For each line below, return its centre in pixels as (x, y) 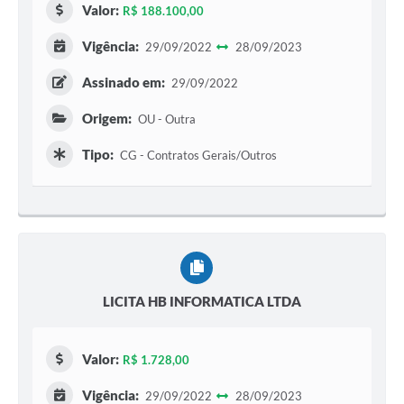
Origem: (107, 119)
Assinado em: (124, 83)
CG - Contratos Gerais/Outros (197, 156)
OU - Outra (165, 119)
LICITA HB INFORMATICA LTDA (202, 302)
